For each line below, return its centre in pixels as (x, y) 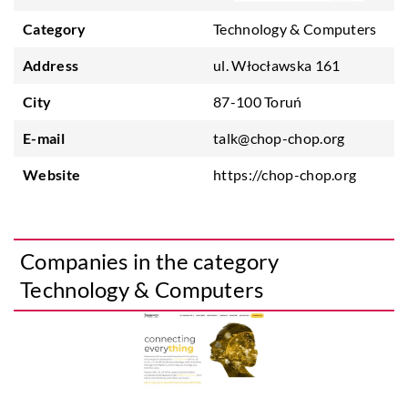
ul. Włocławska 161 (277, 65)
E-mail (44, 138)
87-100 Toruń (258, 102)
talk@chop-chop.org (279, 138)
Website (52, 174)
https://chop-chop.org (285, 174)
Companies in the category (150, 261)
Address (51, 65)
